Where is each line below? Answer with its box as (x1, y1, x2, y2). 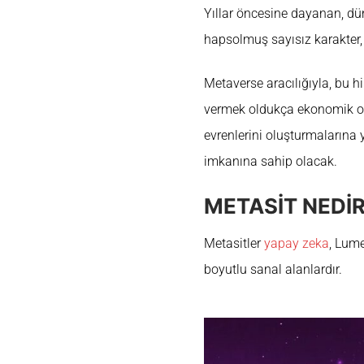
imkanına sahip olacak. (204, 154, 337, 170)
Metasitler (204, 236, 264, 252)
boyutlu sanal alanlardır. (204, 262, 342, 278)
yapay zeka (264, 236, 329, 252)
